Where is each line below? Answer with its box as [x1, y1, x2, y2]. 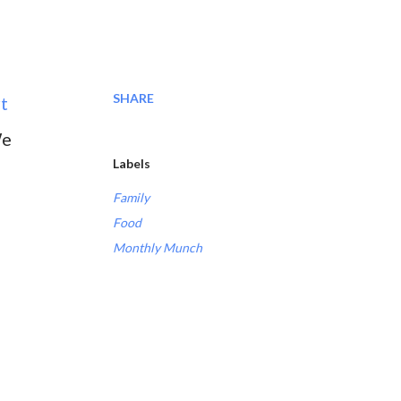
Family [113, 190, 149, 205]
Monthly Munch [113, 240, 202, 255]
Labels [113, 156, 150, 171]
